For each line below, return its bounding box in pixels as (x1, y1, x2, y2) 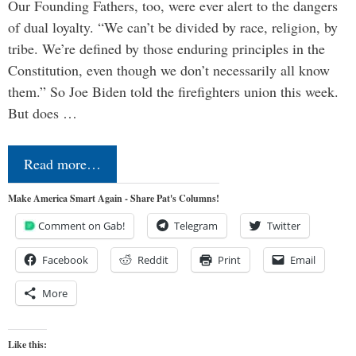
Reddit (137, 252, 168, 267)
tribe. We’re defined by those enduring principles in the (8, 38, 325, 58)
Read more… (24, 153, 101, 173)
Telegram (174, 218, 218, 233)
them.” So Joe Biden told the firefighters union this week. (8, 81, 339, 101)
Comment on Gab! (38, 218, 125, 233)
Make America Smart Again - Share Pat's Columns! (8, 191, 219, 205)
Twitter (267, 218, 300, 233)
